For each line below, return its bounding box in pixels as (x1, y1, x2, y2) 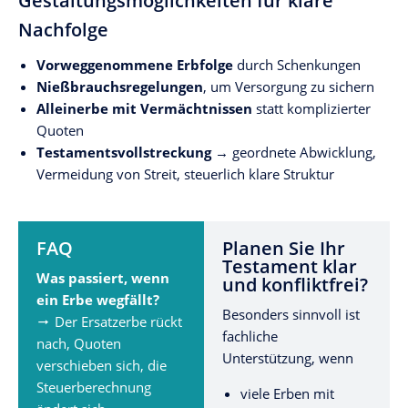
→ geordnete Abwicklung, (211, 143, 376, 161)
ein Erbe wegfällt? (36, 291, 159, 309)
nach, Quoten (36, 334, 121, 352)
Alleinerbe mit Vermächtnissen (36, 99, 252, 117)
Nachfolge (18, 17, 108, 42)
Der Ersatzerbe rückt (55, 312, 182, 331)
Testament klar (222, 254, 357, 279)
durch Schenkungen (233, 56, 361, 74)
